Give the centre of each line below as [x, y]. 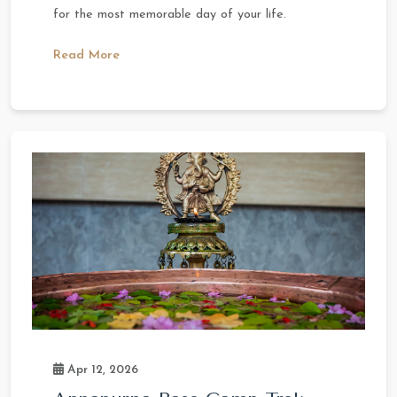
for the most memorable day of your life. [170, 15]
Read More [86, 55]
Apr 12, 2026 [101, 370]
